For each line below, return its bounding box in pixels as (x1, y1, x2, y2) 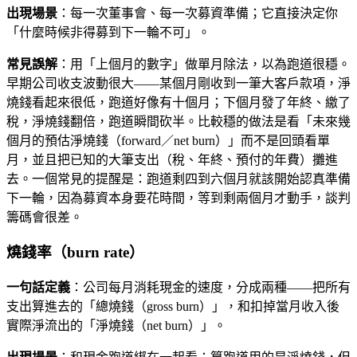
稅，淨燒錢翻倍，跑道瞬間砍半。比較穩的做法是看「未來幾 (6, 114, 351, 128)
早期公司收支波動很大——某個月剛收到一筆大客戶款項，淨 (6, 76, 351, 90)
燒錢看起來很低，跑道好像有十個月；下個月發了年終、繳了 (6, 95, 351, 109)
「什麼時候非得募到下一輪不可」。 (6, 25, 210, 39)
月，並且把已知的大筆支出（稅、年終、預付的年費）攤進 (6, 152, 338, 167)
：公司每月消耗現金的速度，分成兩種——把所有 (70, 280, 351, 295)
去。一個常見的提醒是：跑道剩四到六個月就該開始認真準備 (6, 171, 351, 186)
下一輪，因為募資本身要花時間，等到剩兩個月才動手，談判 (6, 190, 351, 205)
